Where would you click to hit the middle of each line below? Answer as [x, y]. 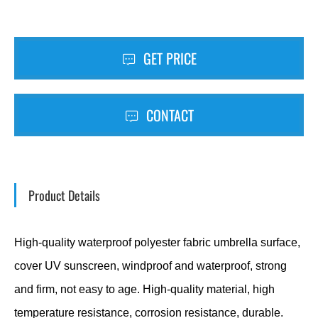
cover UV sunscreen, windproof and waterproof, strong [150, 265]
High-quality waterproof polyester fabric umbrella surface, [157, 242]
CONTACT [168, 115]
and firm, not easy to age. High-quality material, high [144, 289]
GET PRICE [168, 58]
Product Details [64, 195]
